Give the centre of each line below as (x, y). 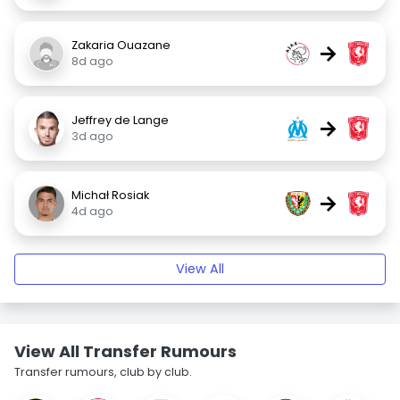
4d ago (92, 211)
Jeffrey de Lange (120, 120)
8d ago (92, 61)
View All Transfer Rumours (125, 351)
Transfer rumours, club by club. (103, 372)
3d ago (92, 136)
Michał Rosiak (110, 195)
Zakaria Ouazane (121, 45)
